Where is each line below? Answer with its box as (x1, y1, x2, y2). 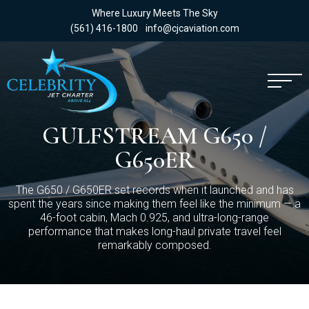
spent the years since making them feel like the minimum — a (8, 197, 301, 210)
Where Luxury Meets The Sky (91, 8, 218, 19)
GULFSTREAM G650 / (42, 121, 267, 150)
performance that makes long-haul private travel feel (28, 225, 281, 238)
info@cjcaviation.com (145, 23, 239, 34)
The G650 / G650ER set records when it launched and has (15, 183, 294, 197)
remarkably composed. (97, 239, 212, 252)
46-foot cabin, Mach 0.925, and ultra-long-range (40, 211, 269, 224)
